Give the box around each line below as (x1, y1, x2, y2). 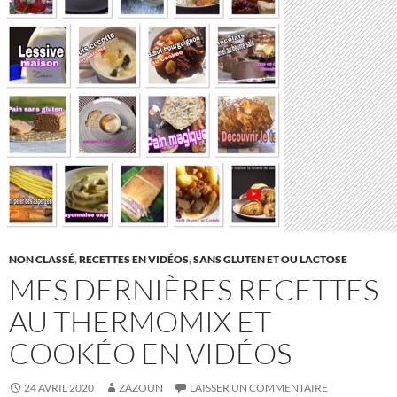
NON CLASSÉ (9, 253, 74, 267)
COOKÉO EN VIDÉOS (9, 335, 292, 372)
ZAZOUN (119, 381, 163, 395)
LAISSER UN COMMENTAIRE (190, 381, 328, 395)
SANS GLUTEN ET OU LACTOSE (193, 253, 347, 267)
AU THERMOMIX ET (9, 303, 271, 340)
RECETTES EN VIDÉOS (79, 253, 189, 267)
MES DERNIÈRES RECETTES (9, 271, 378, 308)
